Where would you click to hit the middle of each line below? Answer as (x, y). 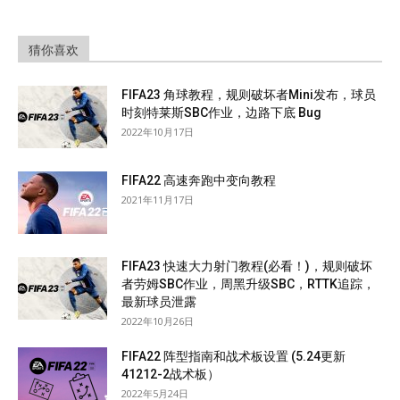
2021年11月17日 (158, 199)
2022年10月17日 (158, 131)
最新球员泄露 (159, 301)
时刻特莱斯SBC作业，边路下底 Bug (221, 112)
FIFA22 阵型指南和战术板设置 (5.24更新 (233, 356)
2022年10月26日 (158, 321)
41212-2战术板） (171, 374)
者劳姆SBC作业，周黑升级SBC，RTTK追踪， (248, 283)
